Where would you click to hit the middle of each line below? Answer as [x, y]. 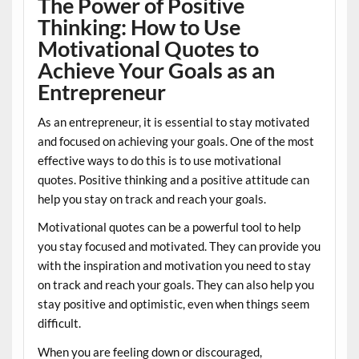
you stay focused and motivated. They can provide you [179, 246]
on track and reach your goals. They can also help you [175, 285]
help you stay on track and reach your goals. [151, 198]
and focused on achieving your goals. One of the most [175, 141]
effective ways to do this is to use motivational [159, 160]
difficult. [59, 323]
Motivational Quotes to [148, 49]
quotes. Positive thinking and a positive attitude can [173, 179]
